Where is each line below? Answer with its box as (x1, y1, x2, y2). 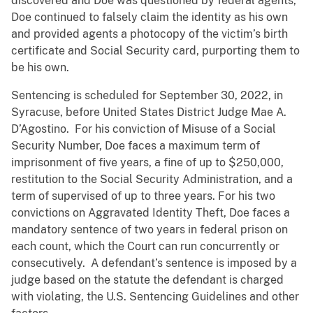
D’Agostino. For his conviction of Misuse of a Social (11, 122, 276, 136)
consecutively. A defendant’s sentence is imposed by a (11, 256, 297, 270)
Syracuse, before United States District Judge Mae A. (11, 105, 286, 119)
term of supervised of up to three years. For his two (11, 189, 275, 203)
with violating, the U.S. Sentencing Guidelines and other (11, 290, 299, 304)
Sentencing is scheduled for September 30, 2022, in (11, 89, 283, 103)
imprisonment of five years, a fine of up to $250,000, (11, 156, 284, 170)
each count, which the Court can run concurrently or (11, 240, 279, 254)
